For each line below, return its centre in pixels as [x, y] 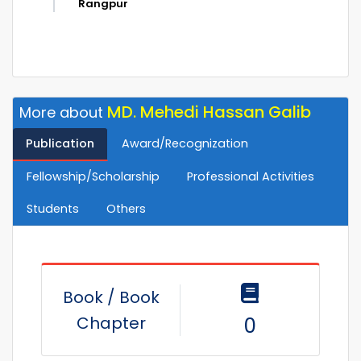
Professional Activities [251, 176]
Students [53, 208]
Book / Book [111, 297]
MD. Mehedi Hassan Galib [209, 112]
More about [63, 112]
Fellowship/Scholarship [93, 176]
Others [126, 208]
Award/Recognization [185, 143]
